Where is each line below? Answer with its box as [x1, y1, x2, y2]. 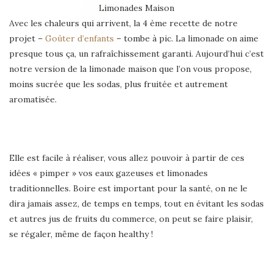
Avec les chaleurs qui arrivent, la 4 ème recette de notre [9, 17, 238, 29]
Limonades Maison [99, 2, 174, 13]
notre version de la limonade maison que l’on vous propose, [9, 63, 252, 74]
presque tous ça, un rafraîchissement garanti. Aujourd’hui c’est [9, 48, 264, 59]
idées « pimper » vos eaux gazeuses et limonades [9, 167, 208, 179]
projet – [9, 32, 45, 44]
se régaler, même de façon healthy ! [9, 228, 153, 239]
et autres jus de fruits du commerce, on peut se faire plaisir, [9, 213, 253, 224]
